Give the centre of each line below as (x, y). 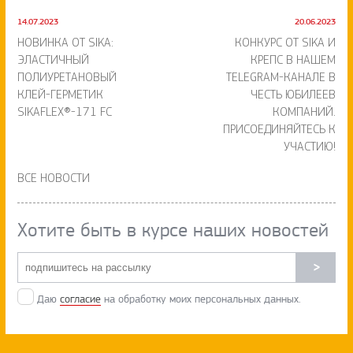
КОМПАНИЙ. (304, 113)
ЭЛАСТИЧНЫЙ (53, 61)
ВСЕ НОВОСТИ (54, 179)
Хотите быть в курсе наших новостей (173, 230)
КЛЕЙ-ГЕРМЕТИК (60, 95)
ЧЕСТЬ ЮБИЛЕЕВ (293, 95)
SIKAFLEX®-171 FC (65, 113)
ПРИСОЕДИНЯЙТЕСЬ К (279, 130)
